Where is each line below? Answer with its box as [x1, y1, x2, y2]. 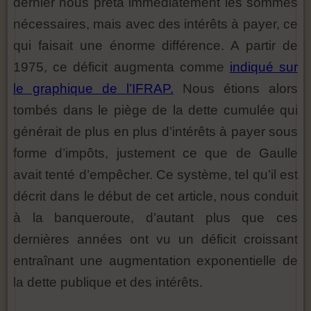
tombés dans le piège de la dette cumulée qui [13, 102, 298, 117]
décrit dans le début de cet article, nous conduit [13, 188, 298, 203]
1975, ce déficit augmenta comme [13, 59, 230, 74]
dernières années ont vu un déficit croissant [13, 231, 298, 246]
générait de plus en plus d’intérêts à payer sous [13, 124, 298, 139]
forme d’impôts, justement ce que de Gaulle [13, 145, 298, 160]
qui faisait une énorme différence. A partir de [13, 37, 298, 53]
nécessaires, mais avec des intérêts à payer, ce [13, 16, 298, 31]
